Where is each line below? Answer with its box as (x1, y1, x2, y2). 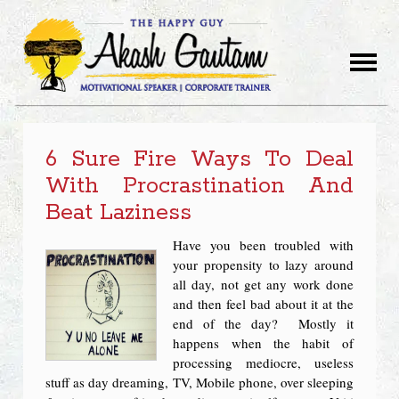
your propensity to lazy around (173, 256, 354, 273)
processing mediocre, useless (173, 354, 354, 371)
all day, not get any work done (173, 275, 354, 293)
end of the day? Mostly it (173, 314, 354, 332)
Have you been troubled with (173, 236, 354, 254)
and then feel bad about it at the (173, 295, 354, 313)
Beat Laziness (45, 199, 192, 227)
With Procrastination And (45, 172, 354, 200)
